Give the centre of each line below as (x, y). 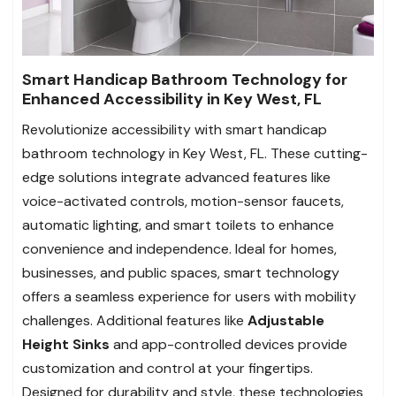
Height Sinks (66, 345)
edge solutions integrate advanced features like (176, 178)
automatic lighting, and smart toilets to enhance (178, 225)
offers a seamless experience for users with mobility (189, 297)
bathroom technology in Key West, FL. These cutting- (195, 154)
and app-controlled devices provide (228, 345)
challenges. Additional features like (135, 321)
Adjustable (286, 321)
